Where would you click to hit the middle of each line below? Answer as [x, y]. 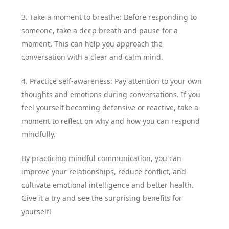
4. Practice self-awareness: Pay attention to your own [112, 81]
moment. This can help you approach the [92, 44]
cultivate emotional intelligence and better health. [108, 185]
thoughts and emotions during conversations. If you [111, 95]
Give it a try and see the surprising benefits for [102, 198]
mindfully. [39, 134]
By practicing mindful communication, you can [102, 158]
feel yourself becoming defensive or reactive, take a [110, 108]
